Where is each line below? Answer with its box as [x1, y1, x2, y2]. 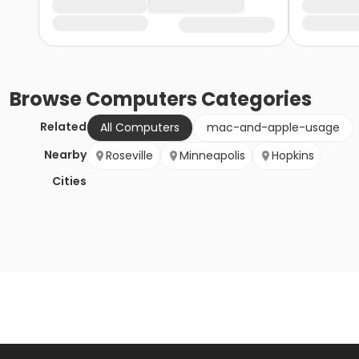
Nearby [44, 147, 87, 163]
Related [40, 119, 87, 135]
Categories [197, 86, 312, 113]
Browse [10, 86, 86, 113]
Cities [52, 173, 87, 190]
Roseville [106, 147, 153, 164]
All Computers [100, 119, 179, 136]
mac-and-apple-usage [207, 119, 340, 136]
